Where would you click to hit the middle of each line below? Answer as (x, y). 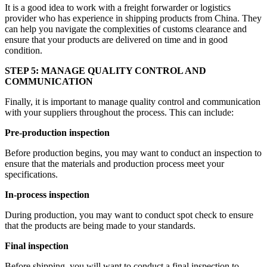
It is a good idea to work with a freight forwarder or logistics (118, 7)
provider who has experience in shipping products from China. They (133, 18)
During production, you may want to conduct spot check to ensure (129, 215)
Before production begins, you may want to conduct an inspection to (133, 153)
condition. (24, 50)
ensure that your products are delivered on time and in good (116, 39)
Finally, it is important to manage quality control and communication (133, 101)
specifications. (31, 174)
